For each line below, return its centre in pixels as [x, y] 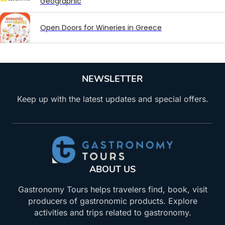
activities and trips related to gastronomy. [113, 213]
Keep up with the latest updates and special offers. [113, 99]
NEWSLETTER [113, 79]
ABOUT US [113, 170]
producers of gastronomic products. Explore [113, 201]
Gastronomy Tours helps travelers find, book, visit [113, 190]
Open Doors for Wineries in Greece [101, 28]
